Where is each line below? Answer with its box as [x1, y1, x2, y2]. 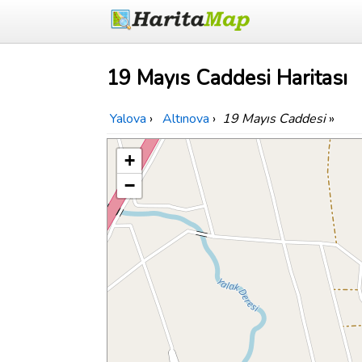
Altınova [162, 110, 209, 128]
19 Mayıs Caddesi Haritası [107, 64, 347, 93]
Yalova [110, 110, 146, 128]
